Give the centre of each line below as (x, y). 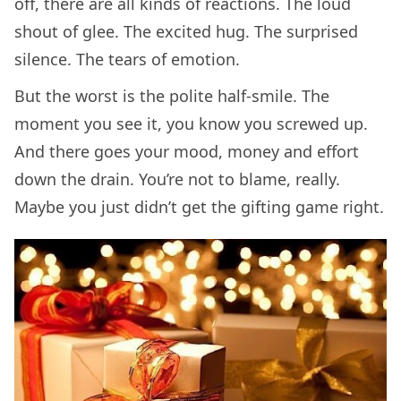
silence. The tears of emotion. (127, 60)
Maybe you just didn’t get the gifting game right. (199, 207)
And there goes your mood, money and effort (187, 152)
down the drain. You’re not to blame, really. (177, 179)
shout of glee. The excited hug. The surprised (186, 32)
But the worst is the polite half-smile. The (172, 96)
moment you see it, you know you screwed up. (191, 124)
